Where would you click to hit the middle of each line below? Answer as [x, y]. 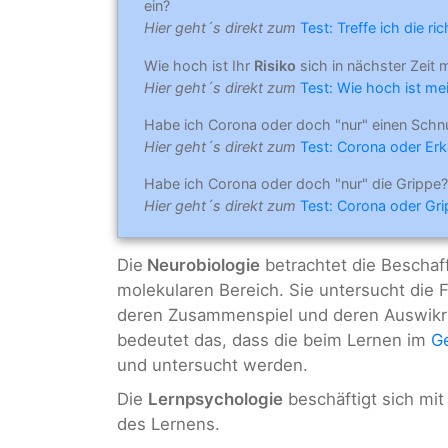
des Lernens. [168, 423]
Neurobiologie [201, 265]
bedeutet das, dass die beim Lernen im [274, 340]
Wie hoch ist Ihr [199, 65]
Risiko [275, 65]
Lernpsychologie [215, 398]
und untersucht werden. [212, 365]
